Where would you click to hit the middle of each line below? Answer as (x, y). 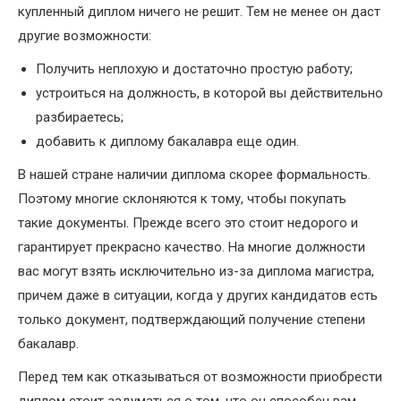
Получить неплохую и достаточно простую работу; (194, 69)
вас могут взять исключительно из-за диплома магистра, (196, 272)
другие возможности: (85, 36)
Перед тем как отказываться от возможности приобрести (200, 377)
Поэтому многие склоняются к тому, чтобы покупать (182, 199)
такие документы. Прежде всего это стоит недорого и (188, 223)
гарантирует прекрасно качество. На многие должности (192, 247)
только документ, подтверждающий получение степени (192, 320)
